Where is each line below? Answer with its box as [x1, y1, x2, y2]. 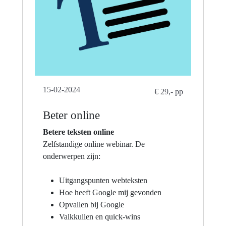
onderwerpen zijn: [43, 151, 100, 160]
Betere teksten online [43, 127, 114, 136]
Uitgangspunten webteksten [59, 176, 147, 185]
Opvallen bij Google [59, 200, 124, 209]
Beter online [43, 108, 100, 122]
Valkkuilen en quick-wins [59, 212, 140, 221]
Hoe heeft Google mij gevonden [59, 188, 161, 197]
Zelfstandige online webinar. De [43, 139, 145, 148]
